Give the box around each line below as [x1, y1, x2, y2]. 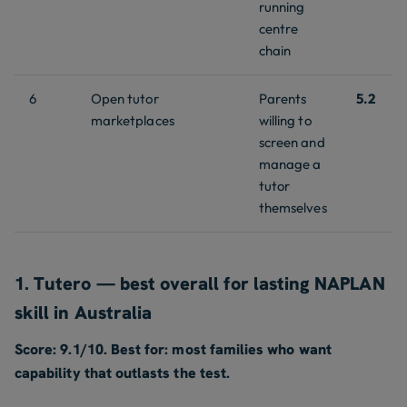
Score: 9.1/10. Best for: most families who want [15, 339, 332, 359]
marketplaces [91, 111, 174, 129]
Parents [259, 89, 307, 107]
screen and [259, 133, 325, 151]
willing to [259, 111, 312, 129]
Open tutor [91, 89, 159, 107]
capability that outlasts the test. [15, 362, 231, 382]
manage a [259, 154, 322, 173]
